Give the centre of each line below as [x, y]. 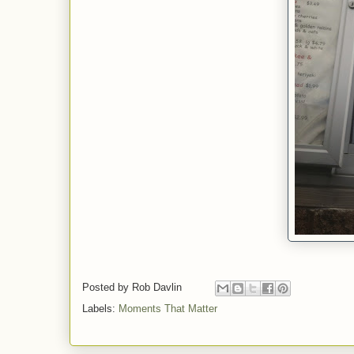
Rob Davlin [157, 288]
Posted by [107, 288]
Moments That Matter [168, 309]
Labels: [100, 309]
